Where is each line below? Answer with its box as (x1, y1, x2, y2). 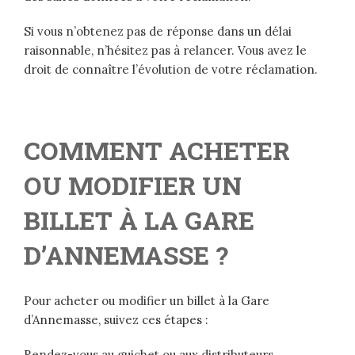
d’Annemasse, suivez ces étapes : (24, 311, 208, 327)
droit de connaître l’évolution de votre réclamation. (24, 61, 318, 77)
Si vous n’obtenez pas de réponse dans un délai (24, 23, 292, 39)
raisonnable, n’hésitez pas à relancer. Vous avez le (24, 42, 307, 58)
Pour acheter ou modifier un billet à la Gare (24, 292, 269, 308)
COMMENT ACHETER (24, 132, 290, 167)
